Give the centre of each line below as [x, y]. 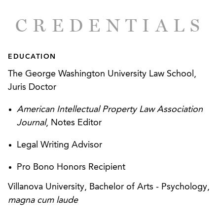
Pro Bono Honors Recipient [71, 167]
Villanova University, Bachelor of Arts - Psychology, [109, 187]
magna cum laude [43, 201]
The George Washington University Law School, [102, 74]
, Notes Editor [74, 123]
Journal [31, 123]
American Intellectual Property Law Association [110, 109]
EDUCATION [32, 57]
